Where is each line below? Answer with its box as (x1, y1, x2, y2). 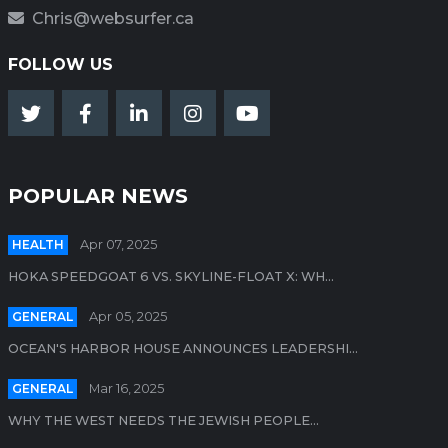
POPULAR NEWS (8, 184, 188, 209)
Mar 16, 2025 (89, 381, 164, 397)
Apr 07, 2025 (80, 237, 157, 253)
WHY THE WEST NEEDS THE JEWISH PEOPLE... (8, 413, 319, 429)
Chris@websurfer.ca (32, 9, 194, 29)
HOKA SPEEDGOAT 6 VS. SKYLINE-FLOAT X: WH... (8, 269, 334, 285)
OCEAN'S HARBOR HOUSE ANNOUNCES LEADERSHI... (8, 341, 358, 357)
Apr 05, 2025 (89, 309, 167, 325)
